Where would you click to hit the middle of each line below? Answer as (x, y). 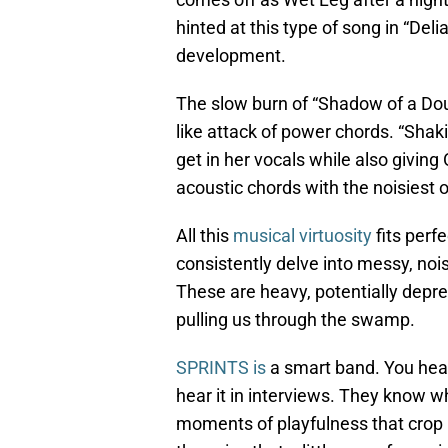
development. (231, 56)
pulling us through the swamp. (295, 320)
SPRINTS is (221, 368)
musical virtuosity (302, 236)
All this (204, 236)
